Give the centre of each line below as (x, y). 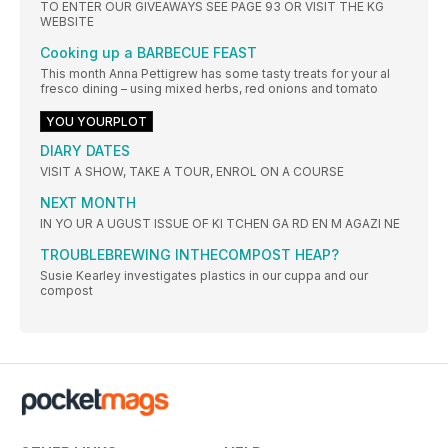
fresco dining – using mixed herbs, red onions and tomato (209, 89)
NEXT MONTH (88, 203)
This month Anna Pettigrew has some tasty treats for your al (215, 74)
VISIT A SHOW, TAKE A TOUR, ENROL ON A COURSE (192, 172)
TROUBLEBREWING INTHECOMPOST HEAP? (189, 255)
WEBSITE (67, 22)
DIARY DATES (85, 151)
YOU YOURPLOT (96, 122)
